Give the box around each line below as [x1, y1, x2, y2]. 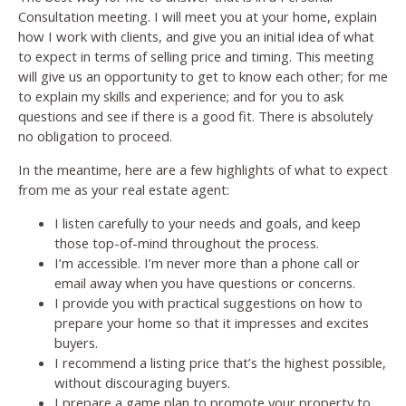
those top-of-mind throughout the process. [54, 233, 319, 252]
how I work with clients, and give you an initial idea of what [18, 26, 374, 45]
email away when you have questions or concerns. [54, 273, 355, 292]
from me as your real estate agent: [18, 179, 229, 198]
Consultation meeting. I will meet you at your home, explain [18, 6, 377, 25]
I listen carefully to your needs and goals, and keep [54, 213, 361, 232]
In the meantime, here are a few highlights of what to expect [18, 159, 388, 179]
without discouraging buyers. [54, 372, 230, 391]
